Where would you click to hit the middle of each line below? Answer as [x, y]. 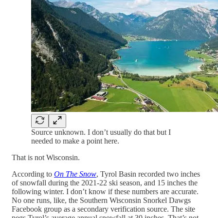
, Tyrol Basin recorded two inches [148, 174]
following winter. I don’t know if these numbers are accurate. [105, 191]
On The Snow [75, 174]
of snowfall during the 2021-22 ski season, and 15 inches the [105, 182]
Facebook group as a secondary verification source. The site [103, 209]
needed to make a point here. [75, 141]
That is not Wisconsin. [46, 157]
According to [33, 174]
